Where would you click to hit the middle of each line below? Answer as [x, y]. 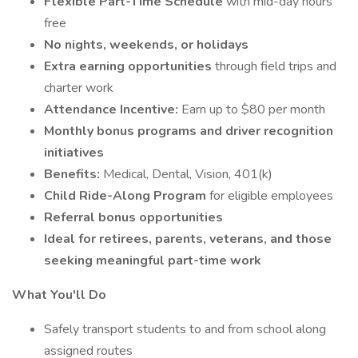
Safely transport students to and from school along [185, 329]
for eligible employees [271, 196]
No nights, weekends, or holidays [146, 45]
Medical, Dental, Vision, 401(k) [188, 174]
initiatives [74, 153]
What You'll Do [59, 295]
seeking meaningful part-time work [153, 261]
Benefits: [74, 174]
